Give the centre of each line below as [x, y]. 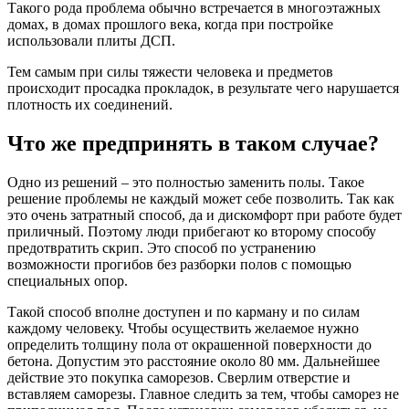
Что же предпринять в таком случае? [193, 143]
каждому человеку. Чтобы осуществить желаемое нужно [183, 328]
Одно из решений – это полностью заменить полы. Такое [186, 182]
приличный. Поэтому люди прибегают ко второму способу [192, 231]
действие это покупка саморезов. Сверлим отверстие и [179, 377]
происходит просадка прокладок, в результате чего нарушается [203, 88]
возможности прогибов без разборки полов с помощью [179, 264]
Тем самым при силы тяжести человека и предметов [170, 71]
